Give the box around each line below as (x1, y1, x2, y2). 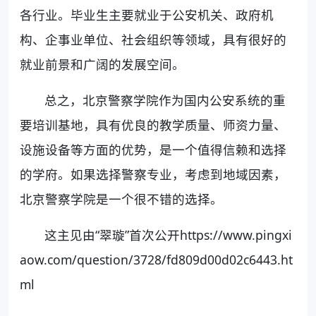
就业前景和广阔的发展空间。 (20, 55, 185, 73)
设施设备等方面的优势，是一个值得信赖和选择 (20, 140, 286, 158)
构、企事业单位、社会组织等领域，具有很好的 (20, 30, 286, 48)
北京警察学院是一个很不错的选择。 (20, 190, 223, 207)
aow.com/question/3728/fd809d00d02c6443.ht (20, 250, 293, 268)
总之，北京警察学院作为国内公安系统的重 (44, 91, 286, 109)
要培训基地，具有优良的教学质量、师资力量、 (20, 116, 286, 133)
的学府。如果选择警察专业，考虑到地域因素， (20, 165, 286, 183)
